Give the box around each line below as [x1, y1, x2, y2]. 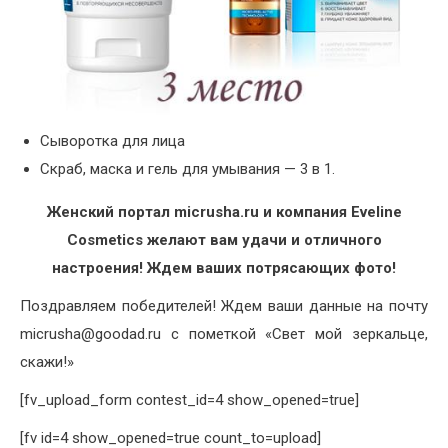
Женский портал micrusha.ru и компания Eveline [46, 203, 402, 222]
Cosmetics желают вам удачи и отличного [66, 231, 382, 250]
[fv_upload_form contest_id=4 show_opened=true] [20, 391, 359, 410]
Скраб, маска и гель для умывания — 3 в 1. [40, 160, 335, 179]
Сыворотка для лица [40, 132, 185, 151]
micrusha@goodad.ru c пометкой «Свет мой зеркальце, [20, 325, 428, 344]
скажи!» [20, 353, 74, 372]
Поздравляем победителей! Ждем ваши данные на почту [20, 297, 428, 316]
